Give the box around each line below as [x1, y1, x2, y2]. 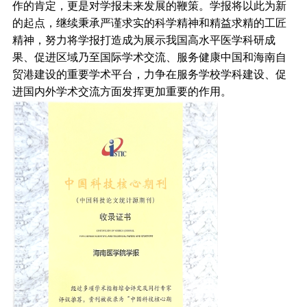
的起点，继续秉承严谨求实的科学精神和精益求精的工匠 [12, 17, 286, 29]
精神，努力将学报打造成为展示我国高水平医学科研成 [12, 34, 275, 46]
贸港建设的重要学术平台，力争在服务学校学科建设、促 [12, 69, 286, 80]
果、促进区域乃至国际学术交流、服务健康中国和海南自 [12, 51, 286, 63]
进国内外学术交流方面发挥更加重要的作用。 [12, 86, 232, 97]
